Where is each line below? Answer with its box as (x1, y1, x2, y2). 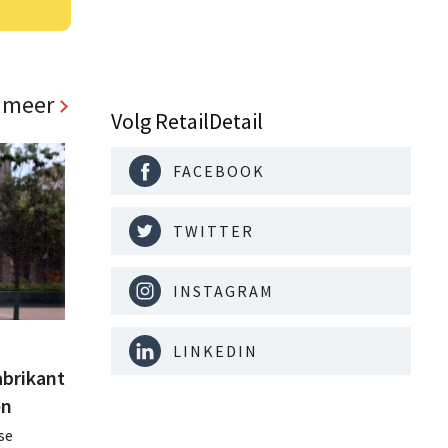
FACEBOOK (173, 161, 265, 182)
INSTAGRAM (173, 281, 274, 302)
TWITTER (173, 221, 254, 242)
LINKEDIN (173, 341, 258, 362)
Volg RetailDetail (111, 107, 263, 136)
